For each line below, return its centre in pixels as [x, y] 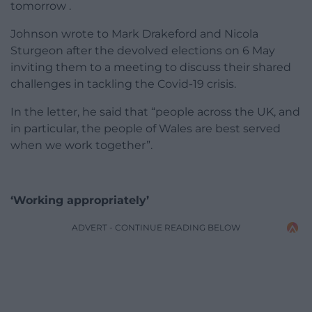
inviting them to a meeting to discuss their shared [151, 68]
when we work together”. [81, 146]
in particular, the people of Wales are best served [146, 129]
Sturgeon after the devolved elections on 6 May [143, 51]
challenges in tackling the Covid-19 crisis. [123, 84]
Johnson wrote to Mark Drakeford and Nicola [134, 34]
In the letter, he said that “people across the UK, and [155, 112]
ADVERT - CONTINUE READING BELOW [156, 228]
